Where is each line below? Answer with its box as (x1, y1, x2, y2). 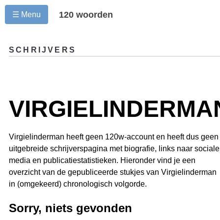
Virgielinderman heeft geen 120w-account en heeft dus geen (9, 133, 219, 141)
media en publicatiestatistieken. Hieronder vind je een (9, 156, 195, 165)
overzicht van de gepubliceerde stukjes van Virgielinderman (9, 168, 217, 177)
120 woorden (59, 10, 113, 20)
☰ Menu (12, 10, 41, 19)
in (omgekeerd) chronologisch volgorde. (9, 180, 147, 189)
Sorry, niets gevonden (9, 201, 132, 215)
